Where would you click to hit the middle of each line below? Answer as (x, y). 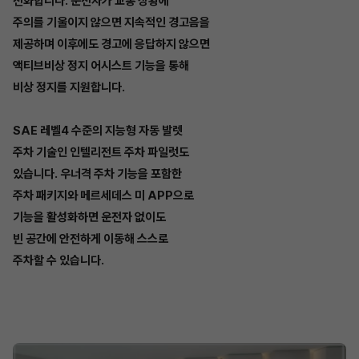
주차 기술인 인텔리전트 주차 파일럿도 (101, 152)
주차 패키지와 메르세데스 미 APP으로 (103, 195)
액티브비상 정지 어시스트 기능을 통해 (101, 65)
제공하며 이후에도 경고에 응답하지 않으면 (111, 44)
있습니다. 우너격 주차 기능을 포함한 (97, 173)
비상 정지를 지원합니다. (69, 87)
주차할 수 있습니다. (58, 260)
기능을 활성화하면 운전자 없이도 (89, 217)
